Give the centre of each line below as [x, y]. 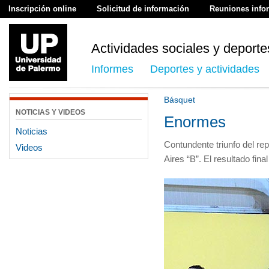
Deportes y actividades [205, 69]
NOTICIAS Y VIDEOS [50, 112]
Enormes [195, 122]
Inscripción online [42, 9]
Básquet [180, 100]
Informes [112, 69]
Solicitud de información [143, 9]
